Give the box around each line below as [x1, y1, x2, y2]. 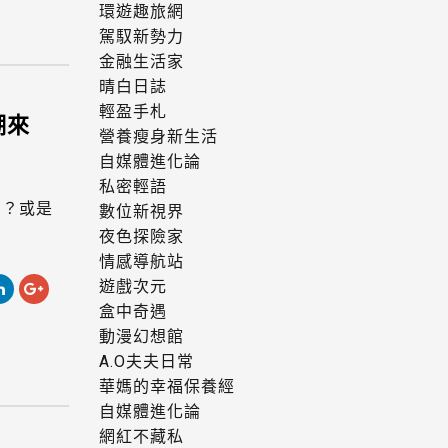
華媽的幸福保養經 [98, 377, 235, 397]
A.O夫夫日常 [98, 352, 194, 372]
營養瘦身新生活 [98, 127, 218, 147]
